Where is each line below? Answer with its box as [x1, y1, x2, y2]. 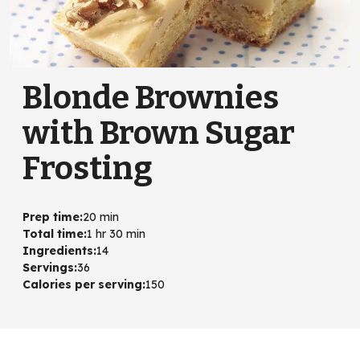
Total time [22, 227, 84, 242]
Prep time [22, 210, 80, 225]
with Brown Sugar [22, 114, 295, 153]
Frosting [22, 149, 153, 189]
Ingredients [22, 243, 93, 259]
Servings [22, 260, 74, 276]
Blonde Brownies [22, 79, 279, 118]
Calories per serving [22, 277, 142, 292]
